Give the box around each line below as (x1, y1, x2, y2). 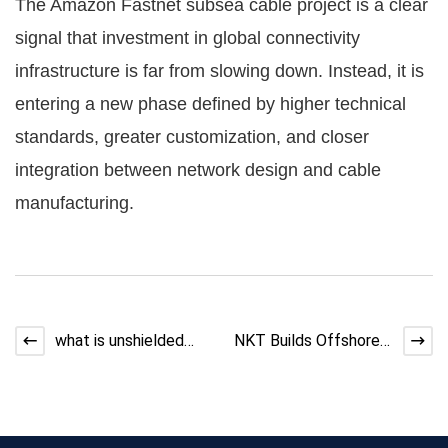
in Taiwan (234, 381, 298, 401)
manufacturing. (15, 192, 134, 213)
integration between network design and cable (15, 159, 381, 180)
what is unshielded (55, 331, 184, 351)
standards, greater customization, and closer (15, 126, 369, 147)
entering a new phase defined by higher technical (15, 93, 406, 114)
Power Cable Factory (234, 356, 383, 376)
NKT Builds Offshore (234, 331, 380, 351)
